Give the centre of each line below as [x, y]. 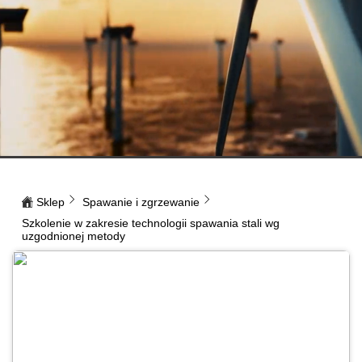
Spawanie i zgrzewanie [141, 202]
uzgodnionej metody [74, 236]
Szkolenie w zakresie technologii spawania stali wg [151, 223]
